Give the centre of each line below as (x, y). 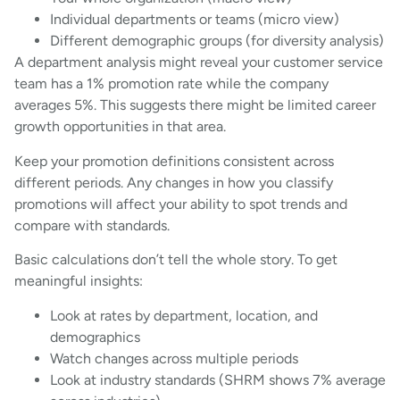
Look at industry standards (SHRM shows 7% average (218, 379)
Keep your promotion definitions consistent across (174, 161)
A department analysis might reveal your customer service (199, 62)
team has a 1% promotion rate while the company (171, 84)
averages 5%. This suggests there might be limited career (195, 105)
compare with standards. (92, 225)
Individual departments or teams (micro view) (195, 20)
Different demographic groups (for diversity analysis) (217, 41)
